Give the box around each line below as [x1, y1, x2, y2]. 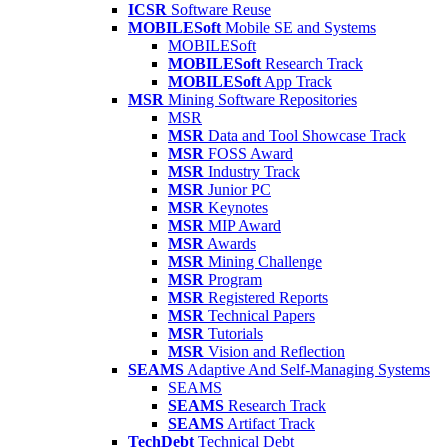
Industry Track [208, 163, 300, 180]
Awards [207, 235, 256, 252]
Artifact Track [227, 415, 315, 432]
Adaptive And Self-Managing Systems [187, 361, 430, 378]
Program [208, 271, 262, 288]
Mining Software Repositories [168, 91, 357, 108]
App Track [264, 73, 332, 90]
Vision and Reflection [208, 343, 345, 360]
